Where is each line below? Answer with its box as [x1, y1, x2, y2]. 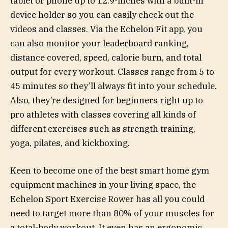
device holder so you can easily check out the [10, 9, 194, 20]
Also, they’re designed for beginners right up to [10, 94, 203, 106]
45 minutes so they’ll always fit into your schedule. [10, 80, 217, 92]
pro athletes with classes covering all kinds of [10, 108, 196, 120]
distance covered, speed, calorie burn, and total [10, 51, 202, 63]
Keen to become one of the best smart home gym [10, 164, 209, 176]
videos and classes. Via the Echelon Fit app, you [10, 23, 203, 35]
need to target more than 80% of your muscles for [10, 207, 214, 219]
